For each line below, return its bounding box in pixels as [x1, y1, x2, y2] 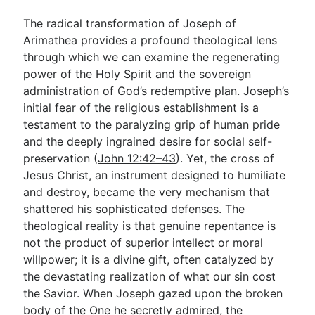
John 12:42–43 [98, 151, 176, 165]
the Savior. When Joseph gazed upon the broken [23, 286, 283, 300]
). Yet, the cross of [176, 151, 275, 165]
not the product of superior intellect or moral [23, 236, 264, 250]
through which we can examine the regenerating [23, 50, 281, 64]
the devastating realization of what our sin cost [23, 269, 276, 283]
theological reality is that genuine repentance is [23, 219, 276, 233]
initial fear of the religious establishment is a [23, 101, 259, 115]
